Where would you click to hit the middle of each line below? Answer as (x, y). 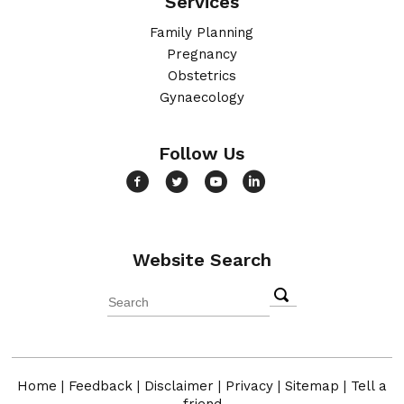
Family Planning (202, 33)
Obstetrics (202, 76)
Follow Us (202, 154)
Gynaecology (202, 98)
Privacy (249, 386)
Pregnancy (202, 55)
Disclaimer (179, 386)
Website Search (202, 260)
